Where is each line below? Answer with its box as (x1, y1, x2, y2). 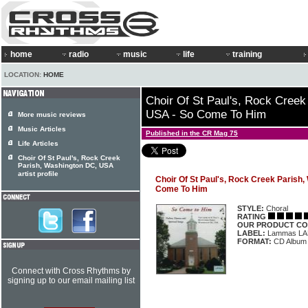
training (232, 49, 262, 59)
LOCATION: (4, 71, 43, 78)
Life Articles (18, 140, 58, 147)
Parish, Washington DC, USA (18, 162, 113, 170)
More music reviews (18, 111, 86, 118)
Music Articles (18, 125, 66, 133)
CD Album (272, 237, 307, 246)
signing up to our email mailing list (7, 276, 135, 285)
